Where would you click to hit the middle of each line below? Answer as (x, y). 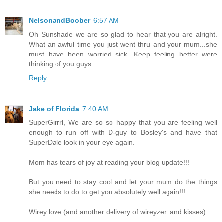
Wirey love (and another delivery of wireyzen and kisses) (117, 212)
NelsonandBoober (59, 21)
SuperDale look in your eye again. (82, 142)
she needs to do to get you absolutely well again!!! (107, 192)
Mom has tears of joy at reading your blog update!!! (109, 162)
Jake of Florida (54, 109)
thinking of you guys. (61, 64)
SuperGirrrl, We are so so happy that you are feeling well (123, 123)
